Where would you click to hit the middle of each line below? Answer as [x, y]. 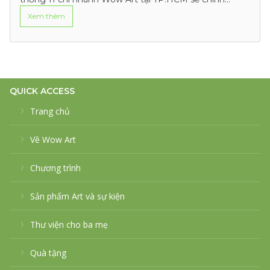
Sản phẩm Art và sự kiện [77, 196]
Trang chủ [50, 111]
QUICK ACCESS [42, 91]
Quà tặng [48, 253]
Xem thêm [46, 16]
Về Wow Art [53, 139]
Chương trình [55, 168]
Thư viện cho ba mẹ [69, 224]
